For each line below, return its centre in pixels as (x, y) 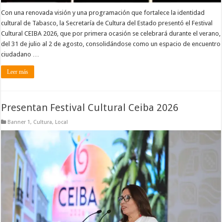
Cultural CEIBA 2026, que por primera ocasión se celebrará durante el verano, (111, 34)
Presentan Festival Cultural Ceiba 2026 (90, 107)
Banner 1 (19, 122)
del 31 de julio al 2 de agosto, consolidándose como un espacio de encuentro (111, 44)
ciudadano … (20, 55)
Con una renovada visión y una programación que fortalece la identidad (103, 13)
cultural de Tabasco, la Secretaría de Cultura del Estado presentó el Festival (107, 23)
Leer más (18, 72)
